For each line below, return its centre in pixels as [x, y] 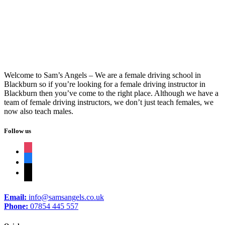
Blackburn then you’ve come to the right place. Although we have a [111, 93]
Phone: [16, 206]
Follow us [18, 131]
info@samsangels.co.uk [65, 197]
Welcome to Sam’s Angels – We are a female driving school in [102, 75]
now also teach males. [39, 111]
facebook [38, 160]
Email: [15, 197]
